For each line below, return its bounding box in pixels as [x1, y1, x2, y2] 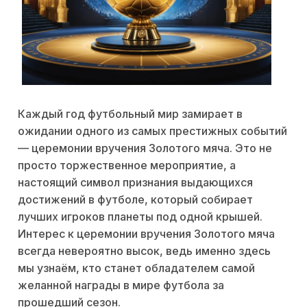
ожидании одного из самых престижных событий [18, 124, 287, 138]
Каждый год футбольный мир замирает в [18, 107, 243, 121]
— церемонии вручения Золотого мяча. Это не [18, 141, 272, 156]
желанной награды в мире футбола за [18, 278, 224, 293]
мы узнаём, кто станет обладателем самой [18, 261, 255, 275]
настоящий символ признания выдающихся [18, 175, 253, 190]
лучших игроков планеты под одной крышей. [18, 210, 262, 224]
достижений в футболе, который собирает [18, 193, 253, 207]
